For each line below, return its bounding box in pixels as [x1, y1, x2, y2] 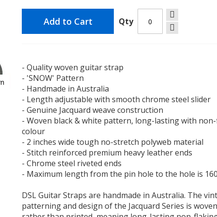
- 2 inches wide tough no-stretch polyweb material [22, 137, 204, 147]
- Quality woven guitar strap [22, 62, 124, 73]
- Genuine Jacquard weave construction [22, 105, 164, 115]
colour [22, 126, 46, 137]
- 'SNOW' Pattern [22, 73, 84, 83]
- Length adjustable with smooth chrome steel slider [22, 94, 211, 105]
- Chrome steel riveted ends [22, 158, 122, 169]
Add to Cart [43, 15, 93, 27]
